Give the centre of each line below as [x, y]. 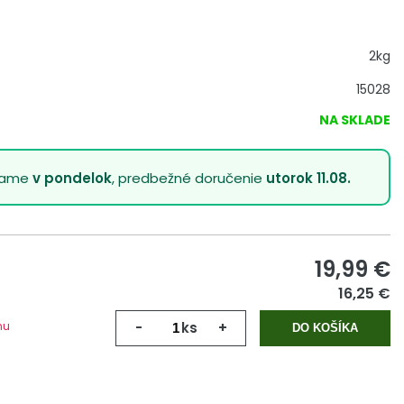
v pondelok [73, 178]
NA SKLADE [354, 120]
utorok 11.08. [309, 178]
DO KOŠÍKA [325, 328]
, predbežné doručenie [189, 178]
